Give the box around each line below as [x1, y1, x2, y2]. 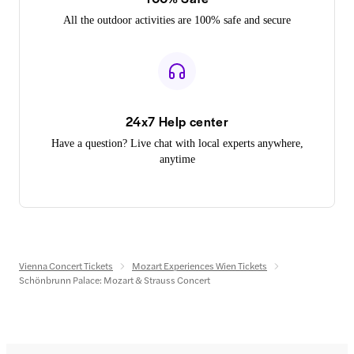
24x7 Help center [125, 111, 229, 130]
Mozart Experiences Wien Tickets [132, 258, 267, 273]
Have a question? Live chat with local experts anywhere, [51, 137, 303, 149]
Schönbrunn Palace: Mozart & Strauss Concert [19, 272, 210, 287]
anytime [159, 153, 195, 165]
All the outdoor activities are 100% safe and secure [63, 13, 291, 26]
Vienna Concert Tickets [19, 258, 113, 273]
